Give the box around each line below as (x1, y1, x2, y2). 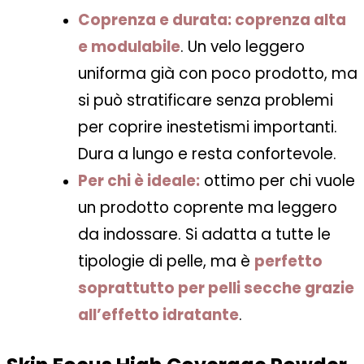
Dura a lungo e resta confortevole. (78, 143, 336, 166)
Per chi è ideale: (78, 170, 200, 193)
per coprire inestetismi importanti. (78, 116, 337, 139)
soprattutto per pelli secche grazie (78, 277, 354, 300)
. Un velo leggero (180, 36, 305, 58)
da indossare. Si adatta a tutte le (78, 223, 331, 246)
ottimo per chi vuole (200, 170, 355, 193)
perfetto (254, 250, 323, 273)
